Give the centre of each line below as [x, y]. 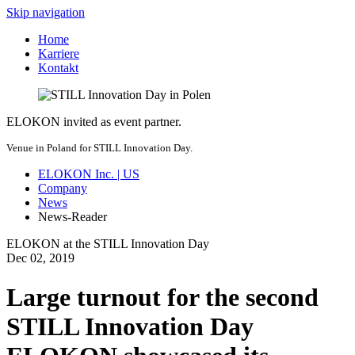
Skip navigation [46, 13]
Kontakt [58, 68]
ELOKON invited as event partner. [94, 122]
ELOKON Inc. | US [89, 174]
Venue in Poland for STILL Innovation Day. [99, 148]
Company [63, 189]
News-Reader [73, 217]
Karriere [59, 54]
